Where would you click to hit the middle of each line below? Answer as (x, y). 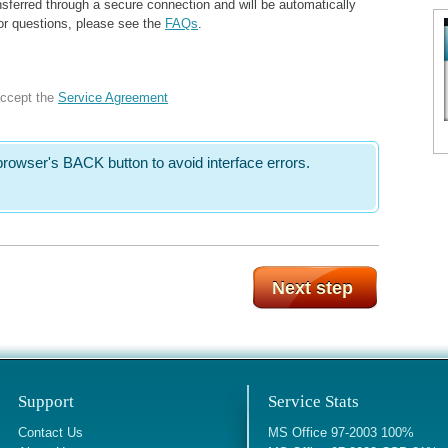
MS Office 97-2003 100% (341, 432)
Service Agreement (113, 97)
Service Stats (313, 401)
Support (46, 401)
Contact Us (50, 432)
